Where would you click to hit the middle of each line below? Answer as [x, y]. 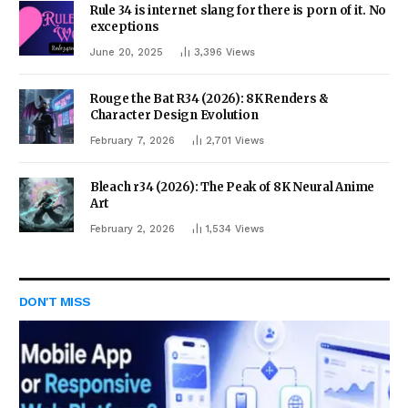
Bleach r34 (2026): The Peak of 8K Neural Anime [233, 187]
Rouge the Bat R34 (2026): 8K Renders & [210, 99]
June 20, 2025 [127, 52]
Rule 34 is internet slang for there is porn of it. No [239, 10]
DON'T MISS [55, 301]
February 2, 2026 [133, 229]
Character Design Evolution [174, 115]
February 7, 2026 [133, 141]
